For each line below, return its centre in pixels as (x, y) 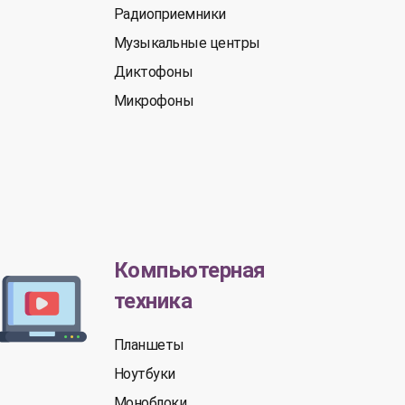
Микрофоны (154, 101)
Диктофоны (153, 72)
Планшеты (149, 345)
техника (153, 301)
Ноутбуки (144, 374)
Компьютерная (189, 270)
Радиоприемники (170, 14)
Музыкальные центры (187, 43)
